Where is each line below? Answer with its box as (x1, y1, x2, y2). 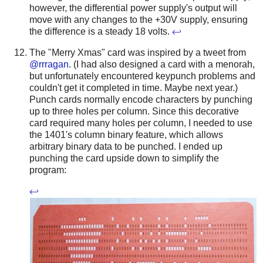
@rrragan (29, 59, 69, 69)
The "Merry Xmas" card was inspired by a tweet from (29, 47, 246, 58)
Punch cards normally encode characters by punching (29, 94, 252, 104)
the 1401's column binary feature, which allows (29, 129, 223, 140)
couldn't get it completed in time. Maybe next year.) (29, 82, 238, 93)
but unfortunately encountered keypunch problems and (29, 70, 255, 81)
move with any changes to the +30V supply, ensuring (29, 15, 248, 25)
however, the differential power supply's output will (29, 3, 237, 14)
